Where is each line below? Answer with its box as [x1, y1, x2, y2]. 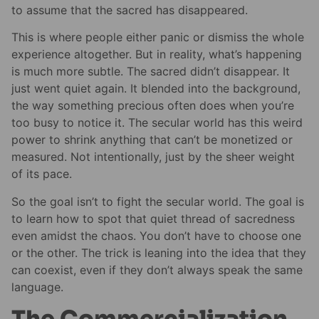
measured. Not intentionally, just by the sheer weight [11, 150, 295, 164]
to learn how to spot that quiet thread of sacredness [11, 211, 295, 226]
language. [11, 279, 63, 294]
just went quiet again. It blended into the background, [11, 81, 300, 96]
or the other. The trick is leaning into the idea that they [11, 245, 306, 260]
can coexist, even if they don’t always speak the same [11, 262, 303, 277]
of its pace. [11, 167, 72, 182]
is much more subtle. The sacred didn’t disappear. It [11, 64, 290, 79]
